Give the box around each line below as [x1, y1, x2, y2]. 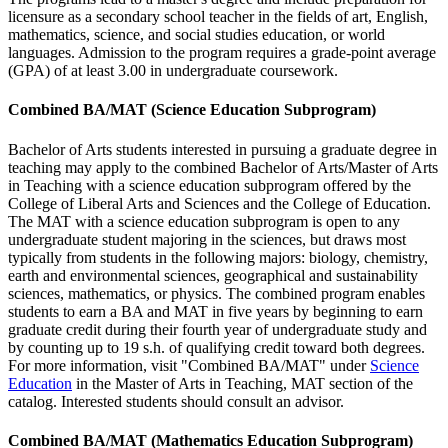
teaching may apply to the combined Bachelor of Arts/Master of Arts [8, 158, 438, 176]
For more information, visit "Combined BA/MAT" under [8, 356, 370, 374]
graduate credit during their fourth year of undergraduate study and [8, 320, 427, 338]
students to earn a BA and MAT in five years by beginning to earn [8, 302, 423, 320]
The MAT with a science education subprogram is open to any [8, 212, 400, 230]
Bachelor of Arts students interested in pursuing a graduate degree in [8, 140, 437, 158]
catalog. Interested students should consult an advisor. [8, 392, 344, 410]
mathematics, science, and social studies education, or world [8, 26, 385, 44]
